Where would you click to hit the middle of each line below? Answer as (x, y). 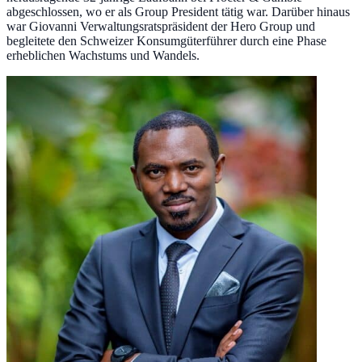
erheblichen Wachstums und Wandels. (103, 55)
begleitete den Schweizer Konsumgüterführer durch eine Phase (166, 40)
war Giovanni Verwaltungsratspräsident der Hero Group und (161, 26)
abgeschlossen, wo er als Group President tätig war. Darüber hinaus (178, 11)
